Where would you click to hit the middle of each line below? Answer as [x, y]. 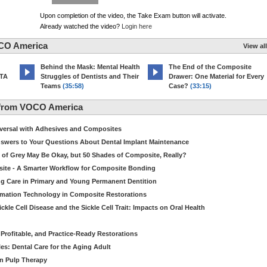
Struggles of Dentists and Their [90, 76]
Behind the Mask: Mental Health [90, 67]
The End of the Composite [210, 67]
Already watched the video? [81, 26]
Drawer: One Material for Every [216, 76]
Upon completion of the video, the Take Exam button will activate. [133, 15]
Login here [137, 26]
